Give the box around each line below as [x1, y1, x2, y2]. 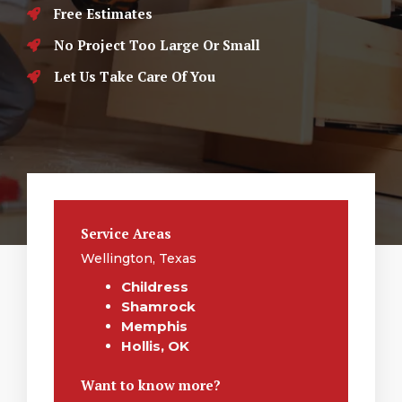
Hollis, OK [121, 337, 189, 354]
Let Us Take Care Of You [54, 67, 215, 85]
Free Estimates [54, 4, 153, 22]
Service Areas [81, 224, 171, 242]
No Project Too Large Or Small [54, 36, 260, 54]
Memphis [121, 318, 188, 335]
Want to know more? [81, 376, 221, 395]
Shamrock [121, 298, 196, 315]
